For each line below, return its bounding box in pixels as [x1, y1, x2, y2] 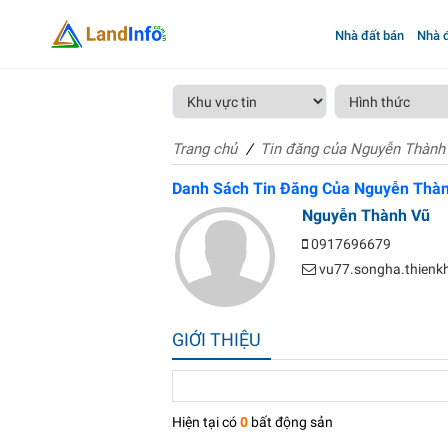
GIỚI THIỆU [172, 329, 261, 350]
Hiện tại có [172, 414, 240, 430]
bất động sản [248, 414, 333, 430]
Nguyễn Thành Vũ [302, 206, 430, 225]
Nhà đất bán [334, 28, 404, 43]
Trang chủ [172, 140, 237, 158]
